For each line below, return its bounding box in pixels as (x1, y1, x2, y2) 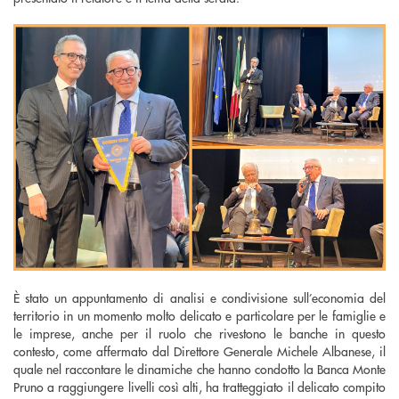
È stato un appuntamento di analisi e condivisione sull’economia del (13, 288, 386, 306)
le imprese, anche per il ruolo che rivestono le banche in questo (13, 323, 386, 342)
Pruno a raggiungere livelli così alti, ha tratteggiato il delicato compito (13, 377, 386, 395)
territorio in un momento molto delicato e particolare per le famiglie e (13, 305, 386, 324)
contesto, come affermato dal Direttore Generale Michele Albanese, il (13, 341, 386, 360)
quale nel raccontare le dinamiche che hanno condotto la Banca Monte (13, 359, 386, 378)
